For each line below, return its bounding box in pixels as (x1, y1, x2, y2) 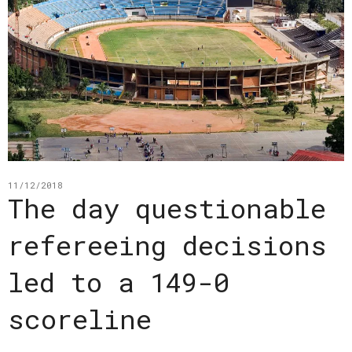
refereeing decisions (8, 226, 327, 262)
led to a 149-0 (8, 263, 229, 299)
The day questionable (8, 189, 326, 225)
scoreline (8, 300, 152, 336)
